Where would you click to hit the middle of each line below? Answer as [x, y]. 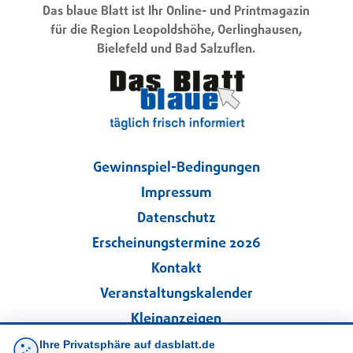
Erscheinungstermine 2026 [176, 243]
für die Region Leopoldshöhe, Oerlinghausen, [176, 31]
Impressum [176, 193]
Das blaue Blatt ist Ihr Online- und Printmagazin [176, 12]
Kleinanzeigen [176, 319]
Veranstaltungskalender [176, 294]
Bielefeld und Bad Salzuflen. [176, 50]
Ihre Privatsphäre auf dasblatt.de [127, 344]
